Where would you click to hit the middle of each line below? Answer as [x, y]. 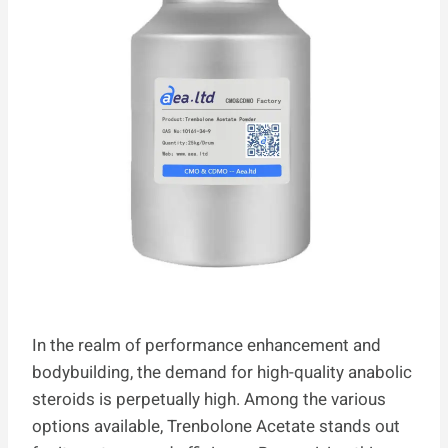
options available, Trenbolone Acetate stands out [216, 426]
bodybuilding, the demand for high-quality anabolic [222, 372]
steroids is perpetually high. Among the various [209, 399]
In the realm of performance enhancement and [206, 345]
